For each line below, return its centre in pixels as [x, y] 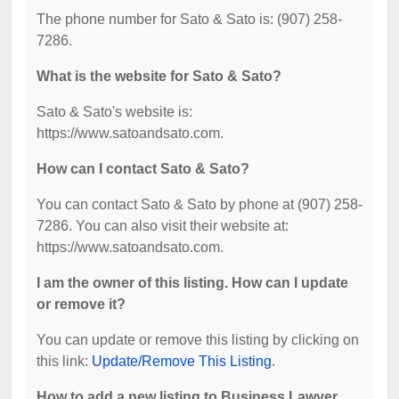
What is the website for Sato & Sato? [159, 76]
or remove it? [81, 304]
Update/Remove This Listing [182, 361]
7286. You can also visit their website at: [163, 225]
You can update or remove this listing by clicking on [198, 339]
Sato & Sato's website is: [114, 111]
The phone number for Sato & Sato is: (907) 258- [189, 19]
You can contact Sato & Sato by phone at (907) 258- [199, 204]
